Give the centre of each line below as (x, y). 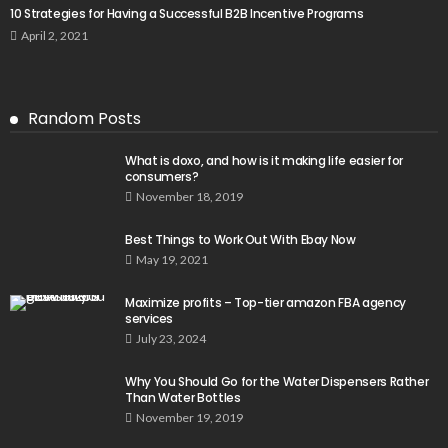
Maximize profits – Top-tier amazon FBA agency (265, 302)
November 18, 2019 (189, 196)
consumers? (162, 176)
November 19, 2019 (189, 417)
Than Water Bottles (183, 397)
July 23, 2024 (171, 338)
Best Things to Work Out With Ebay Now (240, 239)
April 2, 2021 (54, 35)
